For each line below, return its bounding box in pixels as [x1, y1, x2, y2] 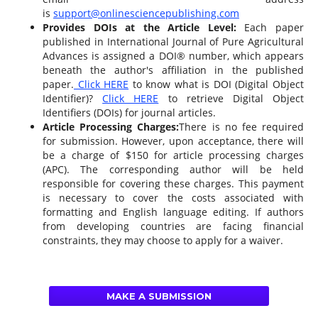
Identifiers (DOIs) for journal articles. [42, 105, 216, 119]
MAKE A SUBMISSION [106, 290, 212, 302]
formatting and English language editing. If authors [42, 204, 305, 219]
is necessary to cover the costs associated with [42, 190, 305, 204]
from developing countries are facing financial [42, 219, 305, 233]
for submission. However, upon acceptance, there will [42, 133, 305, 148]
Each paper [244, 20, 305, 34]
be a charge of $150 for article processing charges [42, 148, 305, 162]
